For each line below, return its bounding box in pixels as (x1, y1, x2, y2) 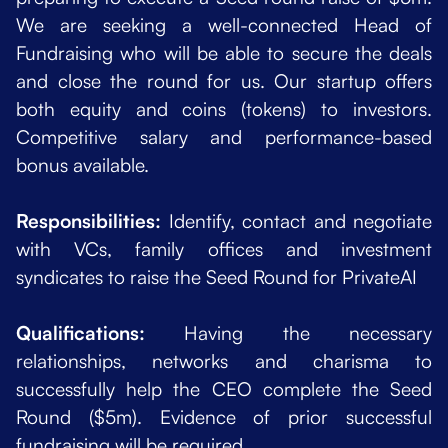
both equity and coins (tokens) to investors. (16, 97, 432, 122)
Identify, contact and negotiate (168, 209, 432, 234)
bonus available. (16, 153, 149, 178)
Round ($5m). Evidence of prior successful (16, 405, 432, 430)
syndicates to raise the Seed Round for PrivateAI (16, 265, 417, 290)
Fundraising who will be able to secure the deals (16, 41, 432, 66)
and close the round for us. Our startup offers (16, 69, 432, 94)
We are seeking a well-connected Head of (16, 13, 432, 38)
